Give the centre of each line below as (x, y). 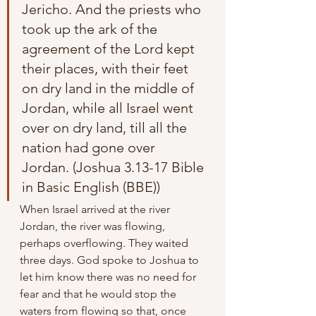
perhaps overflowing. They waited (105, 243)
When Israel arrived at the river (96, 209)
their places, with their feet (107, 68)
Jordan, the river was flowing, (94, 226)
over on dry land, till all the (106, 127)
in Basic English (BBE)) (91, 187)
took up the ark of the (91, 29)
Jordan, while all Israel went (109, 108)
